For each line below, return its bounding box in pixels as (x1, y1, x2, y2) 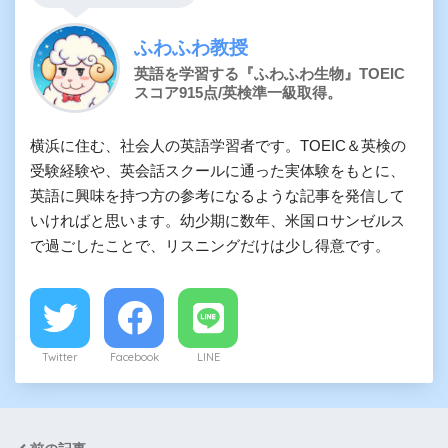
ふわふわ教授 (134, 34, 248, 59)
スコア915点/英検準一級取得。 (134, 83, 342, 101)
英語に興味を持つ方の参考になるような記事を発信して (30, 187, 405, 205)
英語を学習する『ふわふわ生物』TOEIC (134, 64, 405, 82)
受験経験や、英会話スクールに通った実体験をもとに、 (30, 162, 405, 180)
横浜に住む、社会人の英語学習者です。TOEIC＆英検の (30, 137, 406, 155)
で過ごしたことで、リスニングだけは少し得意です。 (30, 237, 390, 255)
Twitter (42, 350, 78, 365)
